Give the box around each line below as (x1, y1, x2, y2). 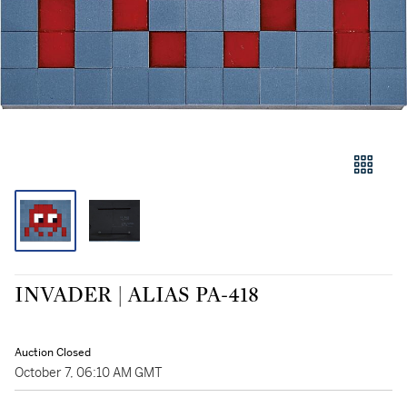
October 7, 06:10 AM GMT (15, 364, 163, 381)
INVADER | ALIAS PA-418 (15, 284, 259, 306)
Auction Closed (15, 345, 91, 360)
